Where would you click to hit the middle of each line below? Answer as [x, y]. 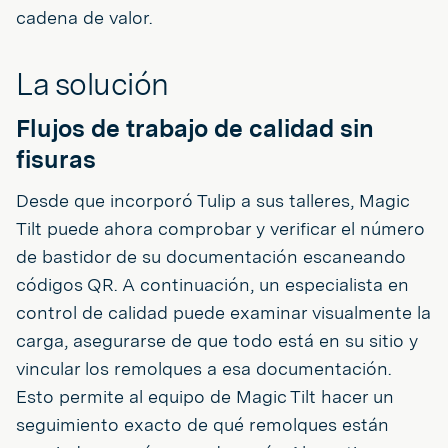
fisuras [56, 159]
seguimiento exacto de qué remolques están [202, 424]
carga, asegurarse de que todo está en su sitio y [217, 340]
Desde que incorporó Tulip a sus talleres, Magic [212, 200]
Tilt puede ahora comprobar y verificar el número [220, 228]
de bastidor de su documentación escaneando [211, 256]
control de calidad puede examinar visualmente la [223, 312]
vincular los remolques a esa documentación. [203, 368]
